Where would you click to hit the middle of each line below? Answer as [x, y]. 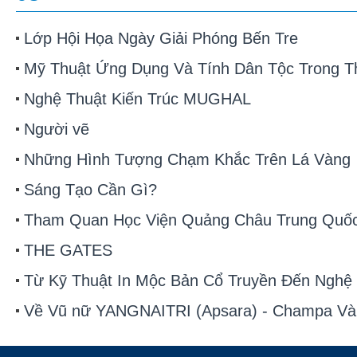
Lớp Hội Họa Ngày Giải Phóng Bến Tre [161, 38]
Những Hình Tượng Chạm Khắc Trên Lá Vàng [187, 159]
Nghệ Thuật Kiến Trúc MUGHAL [137, 99]
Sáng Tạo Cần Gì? [90, 190]
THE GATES [68, 250]
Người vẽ [57, 129]
